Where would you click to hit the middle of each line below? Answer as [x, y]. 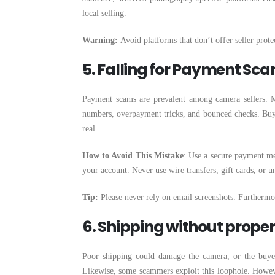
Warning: [101, 40]
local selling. [104, 13]
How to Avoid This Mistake [133, 156]
